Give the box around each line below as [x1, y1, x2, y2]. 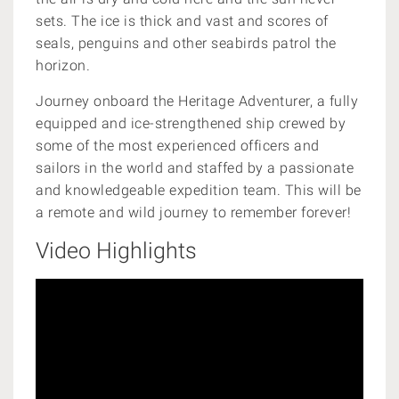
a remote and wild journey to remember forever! [36, 204, 351, 221]
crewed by [274, 115, 346, 132]
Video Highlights [36, 238, 197, 264]
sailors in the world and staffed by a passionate [36, 159, 354, 176]
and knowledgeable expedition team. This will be [36, 182, 362, 199]
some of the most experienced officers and [36, 137, 320, 154]
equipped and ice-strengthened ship [36, 115, 274, 132]
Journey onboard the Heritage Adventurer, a [36, 93, 330, 110]
